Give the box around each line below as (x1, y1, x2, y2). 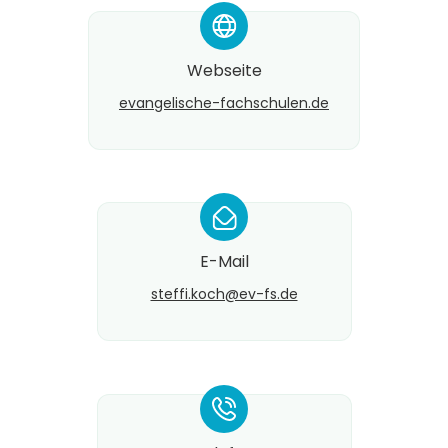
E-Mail (199, 250, 249, 274)
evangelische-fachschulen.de (119, 92, 329, 113)
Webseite (186, 58, 262, 82)
